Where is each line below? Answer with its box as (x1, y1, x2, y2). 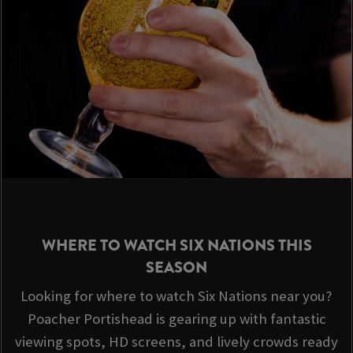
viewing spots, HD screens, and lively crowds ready (15, 333, 338, 351)
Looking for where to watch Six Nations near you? (20, 287, 333, 306)
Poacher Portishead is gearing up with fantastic (27, 310, 326, 329)
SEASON (146, 256, 207, 280)
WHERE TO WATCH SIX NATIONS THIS (41, 234, 312, 258)
